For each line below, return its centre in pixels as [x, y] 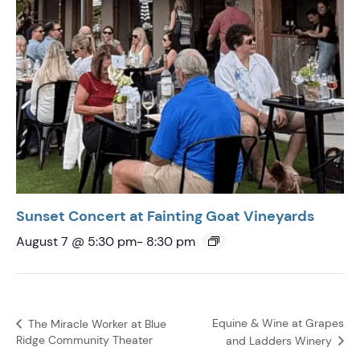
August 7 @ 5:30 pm [76, 241]
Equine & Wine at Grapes [278, 323]
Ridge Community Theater [84, 340]
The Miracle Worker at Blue [96, 323]
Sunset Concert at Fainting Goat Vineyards [165, 216]
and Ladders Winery [280, 340]
